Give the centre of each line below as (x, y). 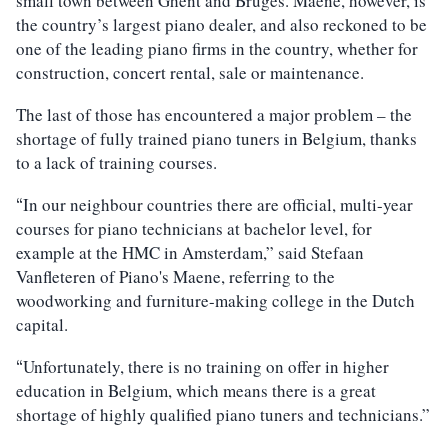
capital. (42, 324)
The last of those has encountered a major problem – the (214, 114)
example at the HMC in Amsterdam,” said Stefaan (190, 252)
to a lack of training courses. (116, 162)
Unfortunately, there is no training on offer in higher (206, 366)
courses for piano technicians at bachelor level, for (194, 228)
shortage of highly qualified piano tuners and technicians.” (223, 414)
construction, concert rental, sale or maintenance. (190, 72)
